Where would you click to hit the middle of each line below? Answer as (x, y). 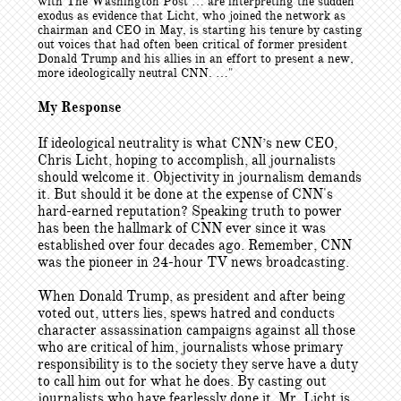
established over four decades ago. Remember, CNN (195, 245)
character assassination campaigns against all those (196, 330)
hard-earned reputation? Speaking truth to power (190, 211)
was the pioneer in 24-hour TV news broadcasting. (193, 262)
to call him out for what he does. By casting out (182, 381)
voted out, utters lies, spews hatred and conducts (186, 313)
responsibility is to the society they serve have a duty (198, 364)
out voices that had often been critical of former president (192, 44)
